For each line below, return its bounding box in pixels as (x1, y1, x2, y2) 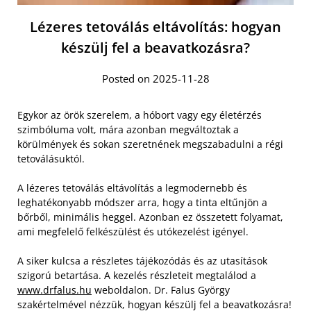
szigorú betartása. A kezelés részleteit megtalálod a (17, 268, 256, 282)
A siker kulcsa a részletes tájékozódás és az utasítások (17, 253, 267, 267)
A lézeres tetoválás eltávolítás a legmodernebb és (17, 180, 247, 194)
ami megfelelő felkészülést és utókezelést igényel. (17, 224, 249, 238)
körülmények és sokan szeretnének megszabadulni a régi (17, 137, 283, 151)
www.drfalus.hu (17, 283, 92, 296)
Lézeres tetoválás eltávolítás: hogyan (30, 17, 281, 36)
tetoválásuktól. (17, 151, 85, 165)
